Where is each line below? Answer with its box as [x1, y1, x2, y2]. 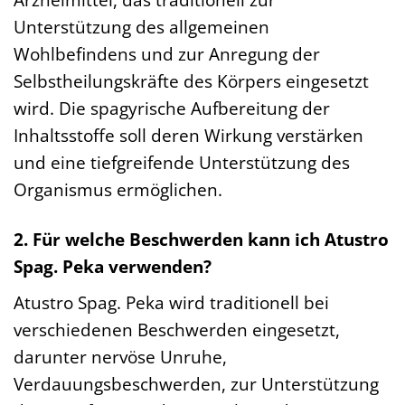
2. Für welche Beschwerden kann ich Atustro [14, 226, 389, 251]
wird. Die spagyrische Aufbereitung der [14, 95, 330, 120]
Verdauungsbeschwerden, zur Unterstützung [14, 371, 379, 396]
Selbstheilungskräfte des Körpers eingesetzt [14, 68, 369, 93]
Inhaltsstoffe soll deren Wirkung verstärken [14, 122, 363, 147]
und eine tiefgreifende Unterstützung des [14, 149, 350, 174]
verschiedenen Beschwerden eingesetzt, [14, 316, 340, 342]
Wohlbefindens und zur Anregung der [14, 41, 320, 66]
